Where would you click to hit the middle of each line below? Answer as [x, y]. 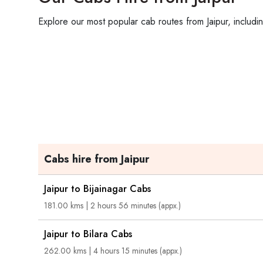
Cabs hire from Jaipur [97, 159]
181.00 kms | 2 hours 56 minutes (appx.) [112, 206]
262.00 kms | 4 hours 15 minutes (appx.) [113, 251]
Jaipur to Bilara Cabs [88, 234]
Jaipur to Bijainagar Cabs [97, 189]
